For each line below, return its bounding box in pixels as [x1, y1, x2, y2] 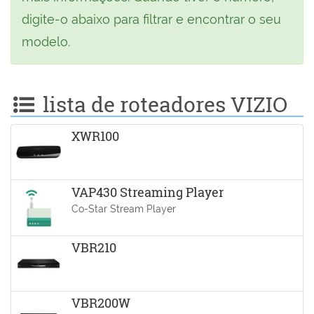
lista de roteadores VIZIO [37, 90, 287, 118]
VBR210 [71, 238, 116, 256]
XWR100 [71, 128, 119, 145]
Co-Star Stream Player [71, 202, 176, 214]
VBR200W [71, 294, 130, 312]
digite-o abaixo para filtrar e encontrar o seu [22, 12, 281, 27]
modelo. [22, 34, 70, 49]
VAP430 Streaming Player [71, 183, 224, 200]
